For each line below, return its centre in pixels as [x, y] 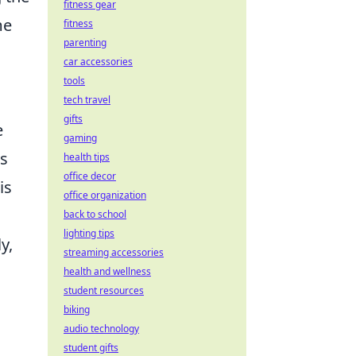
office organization [105, 195]
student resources [104, 290]
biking [77, 310]
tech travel [87, 100]
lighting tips [89, 233]
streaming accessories [114, 252]
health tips [87, 157]
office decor [90, 176]
